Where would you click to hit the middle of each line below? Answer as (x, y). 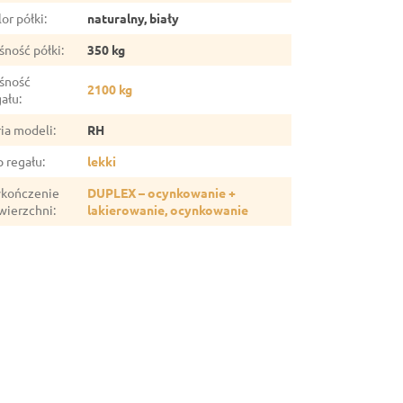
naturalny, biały (134, 18)
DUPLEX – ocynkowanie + (162, 193)
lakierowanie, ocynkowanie (168, 210)
